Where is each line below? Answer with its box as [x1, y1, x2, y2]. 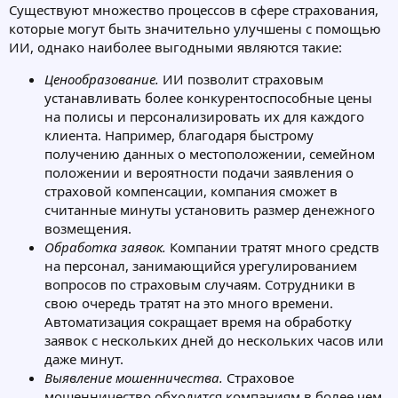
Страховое [223, 369, 294, 387]
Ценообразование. [44, 70, 159, 89]
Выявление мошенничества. [44, 369, 223, 387]
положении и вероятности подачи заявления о [44, 163, 354, 182]
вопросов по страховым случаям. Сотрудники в [44, 275, 355, 294]
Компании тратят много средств [166, 238, 379, 257]
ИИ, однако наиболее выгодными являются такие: [9, 38, 342, 57]
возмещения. [44, 219, 131, 238]
